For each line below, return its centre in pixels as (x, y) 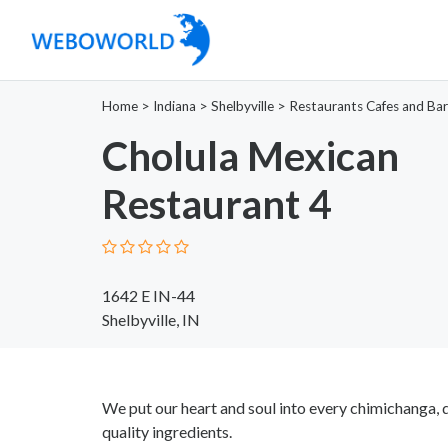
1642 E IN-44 (148, 295)
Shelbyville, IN (151, 319)
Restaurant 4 (216, 203)
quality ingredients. (167, 431)
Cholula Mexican (250, 155)
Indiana (174, 105)
